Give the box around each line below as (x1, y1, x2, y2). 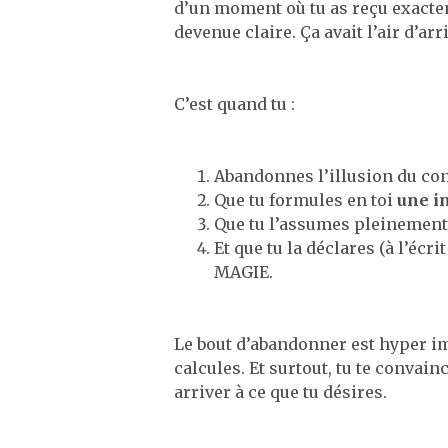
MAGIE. (214, 262, 273, 282)
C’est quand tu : (174, 94, 295, 114)
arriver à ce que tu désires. (174, 382, 387, 402)
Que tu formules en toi (214, 190, 397, 210)
